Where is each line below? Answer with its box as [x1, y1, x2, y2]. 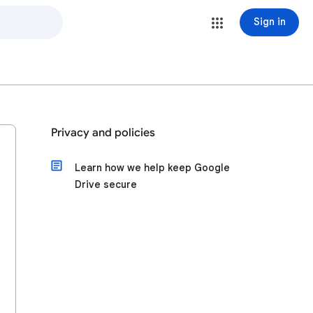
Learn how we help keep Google [75, 161, 230, 174]
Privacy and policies [51, 126, 155, 140]
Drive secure [75, 178, 137, 191]
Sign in [253, 15, 286, 28]
